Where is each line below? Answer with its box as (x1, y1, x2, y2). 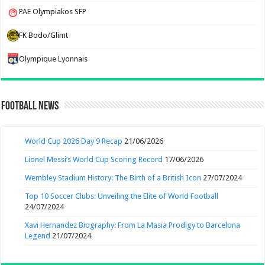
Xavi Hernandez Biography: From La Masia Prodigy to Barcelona (25, 220, 241, 230)
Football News (1, 100, 59, 112)
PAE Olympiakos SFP (19, 7, 87, 16)
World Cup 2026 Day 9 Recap (25, 136, 123, 146)
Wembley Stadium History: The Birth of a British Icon (25, 173, 202, 182)
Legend (25, 231, 51, 240)
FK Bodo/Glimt (19, 30, 69, 40)
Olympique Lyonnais (19, 54, 88, 63)
